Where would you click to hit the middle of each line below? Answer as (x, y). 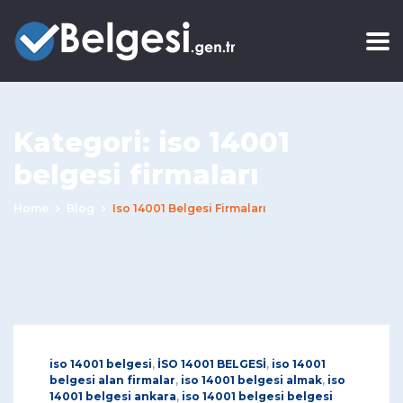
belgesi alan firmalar (112, 380)
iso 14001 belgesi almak (251, 380)
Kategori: (86, 143)
